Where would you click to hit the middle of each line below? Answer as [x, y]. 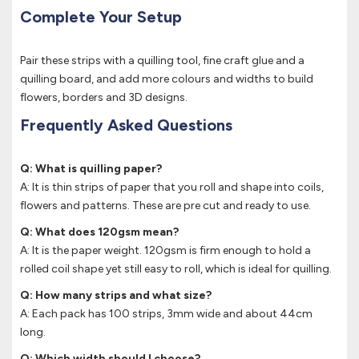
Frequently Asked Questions [126, 125]
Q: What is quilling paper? [91, 169]
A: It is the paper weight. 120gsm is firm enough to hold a [165, 251]
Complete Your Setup [101, 17]
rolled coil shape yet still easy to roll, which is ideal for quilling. [176, 269]
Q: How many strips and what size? [116, 296]
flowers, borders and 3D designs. [104, 98]
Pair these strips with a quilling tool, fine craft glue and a [162, 61]
